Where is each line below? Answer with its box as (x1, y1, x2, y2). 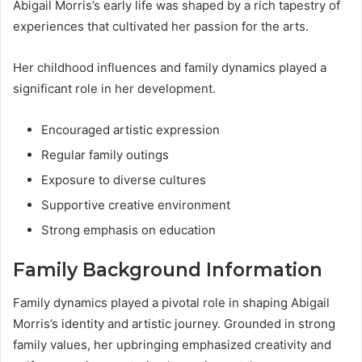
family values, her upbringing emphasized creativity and (13, 336, 331, 352)
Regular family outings (41, 147, 169, 163)
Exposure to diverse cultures (41, 172, 206, 188)
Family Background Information (13, 259, 322, 282)
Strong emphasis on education (41, 222, 216, 238)
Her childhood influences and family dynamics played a (13, 60, 326, 76)
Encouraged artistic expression (41, 122, 220, 138)
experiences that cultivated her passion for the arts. (13, 19, 309, 35)
